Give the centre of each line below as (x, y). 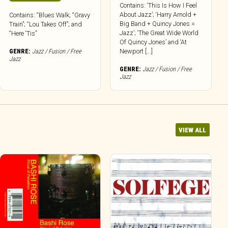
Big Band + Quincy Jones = (158, 23)
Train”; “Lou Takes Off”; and (46, 24)
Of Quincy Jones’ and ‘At (153, 42)
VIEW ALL (193, 130)
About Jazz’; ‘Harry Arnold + (158, 14)
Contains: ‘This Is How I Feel (159, 5)
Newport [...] (136, 51)
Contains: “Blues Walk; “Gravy (50, 15)
